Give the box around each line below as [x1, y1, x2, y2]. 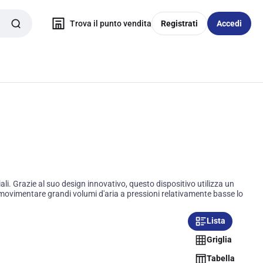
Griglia [206, 235, 232, 245]
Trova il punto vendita [70, 18, 151, 28]
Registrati [161, 18, 198, 28]
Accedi [217, 18, 242, 28]
